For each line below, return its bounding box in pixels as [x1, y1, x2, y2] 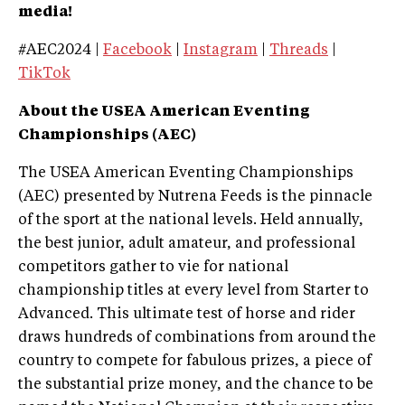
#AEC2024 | [18, 43, 103, 59]
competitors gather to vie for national [18, 260, 288, 276]
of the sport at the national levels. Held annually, [18, 213, 363, 229]
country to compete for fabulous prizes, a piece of [18, 354, 372, 370]
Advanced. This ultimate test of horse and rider [18, 307, 355, 323]
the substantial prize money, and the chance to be [18, 378, 373, 393]
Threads [269, 43, 328, 59]
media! [18, 5, 72, 21]
